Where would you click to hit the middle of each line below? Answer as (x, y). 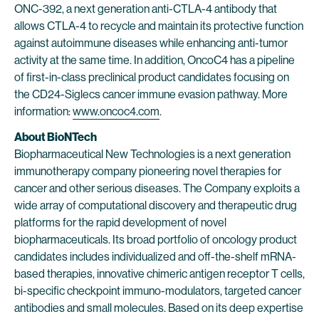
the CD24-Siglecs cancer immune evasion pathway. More (151, 94)
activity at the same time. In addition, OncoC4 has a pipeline (155, 60)
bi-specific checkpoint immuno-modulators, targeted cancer (158, 291)
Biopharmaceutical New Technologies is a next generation (152, 154)
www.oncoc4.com (116, 111)
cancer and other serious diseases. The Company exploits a (157, 188)
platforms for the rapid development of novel (120, 223)
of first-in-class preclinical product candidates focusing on (152, 77)
